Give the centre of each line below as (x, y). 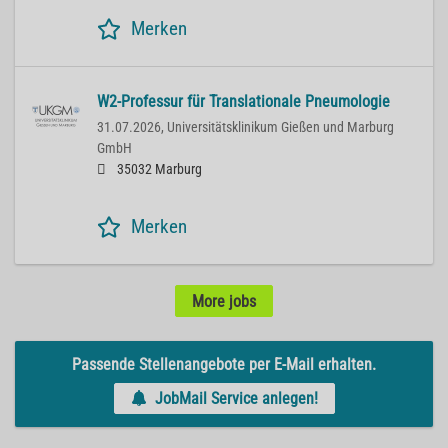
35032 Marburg (158, 170)
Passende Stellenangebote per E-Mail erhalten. (224, 364)
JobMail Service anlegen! (236, 398)
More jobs (224, 301)
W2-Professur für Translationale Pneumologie (243, 102)
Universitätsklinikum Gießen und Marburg (280, 128)
